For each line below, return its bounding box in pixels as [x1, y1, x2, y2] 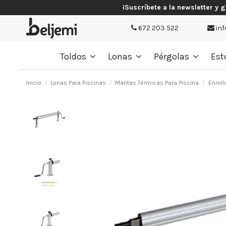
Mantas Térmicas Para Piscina [115, 79, 199, 86]
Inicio [26, 79, 41, 86]
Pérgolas [154, 50, 191, 62]
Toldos [60, 50, 88, 62]
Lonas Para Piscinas [50, 79, 106, 86]
